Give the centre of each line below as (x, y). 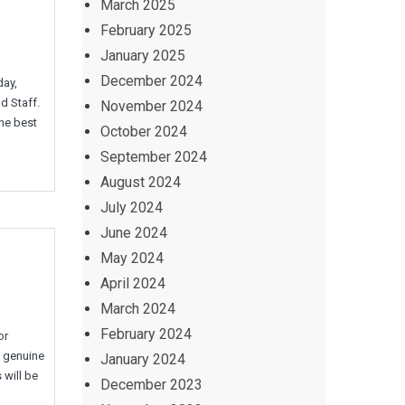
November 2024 (151, 106)
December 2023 (151, 385)
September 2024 (154, 157)
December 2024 (151, 81)
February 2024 (146, 334)
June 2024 (134, 233)
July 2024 (132, 207)
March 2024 (138, 309)
